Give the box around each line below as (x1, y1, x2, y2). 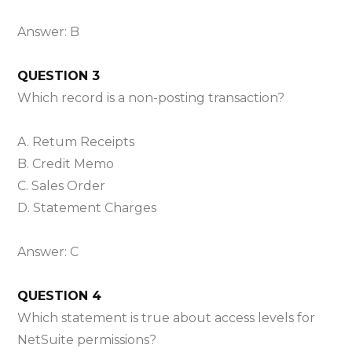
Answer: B (17, 24, 80, 39)
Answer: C (17, 244, 79, 259)
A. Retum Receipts (17, 134, 135, 149)
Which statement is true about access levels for (17, 310, 316, 325)
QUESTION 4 (17, 288, 102, 303)
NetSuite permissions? (17, 332, 157, 347)
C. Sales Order (17, 178, 106, 193)
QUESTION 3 (17, 68, 101, 83)
